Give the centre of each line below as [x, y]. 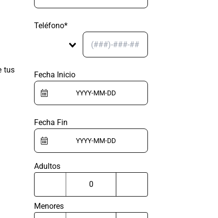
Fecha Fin [51, 122]
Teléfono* [51, 26]
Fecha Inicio [55, 75]
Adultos [47, 166]
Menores [49, 206]
